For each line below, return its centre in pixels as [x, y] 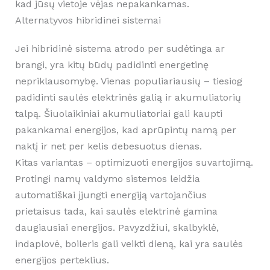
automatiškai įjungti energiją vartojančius [111, 195]
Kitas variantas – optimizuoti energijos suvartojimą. [134, 163]
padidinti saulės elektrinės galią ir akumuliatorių [128, 98]
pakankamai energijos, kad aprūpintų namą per [125, 130]
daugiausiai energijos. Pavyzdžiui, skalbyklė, [117, 228]
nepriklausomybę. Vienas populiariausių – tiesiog [128, 81]
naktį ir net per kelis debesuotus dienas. [108, 146]
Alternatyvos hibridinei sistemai [88, 20]
